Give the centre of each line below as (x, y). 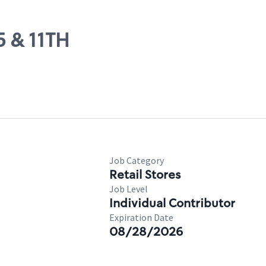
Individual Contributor (172, 203)
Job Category (137, 160)
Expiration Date (141, 217)
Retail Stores (145, 175)
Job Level (129, 189)
